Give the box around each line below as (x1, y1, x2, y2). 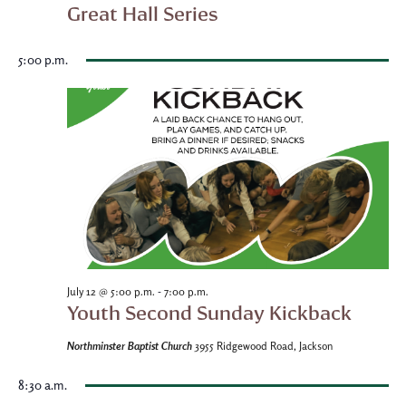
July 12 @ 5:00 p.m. (66, 285, 155, 298)
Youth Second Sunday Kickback (66, 301, 352, 324)
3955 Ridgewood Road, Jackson (194, 340, 333, 353)
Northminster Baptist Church (66, 339, 195, 353)
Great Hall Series (66, 2, 218, 25)
